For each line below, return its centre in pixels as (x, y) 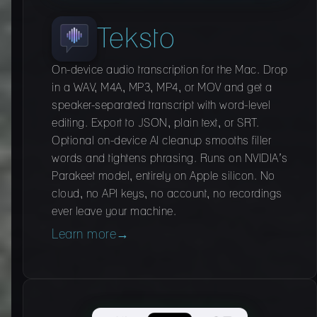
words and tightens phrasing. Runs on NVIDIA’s (170, 159)
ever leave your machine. (114, 212)
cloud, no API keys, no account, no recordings (167, 194)
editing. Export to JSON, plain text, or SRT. (155, 123)
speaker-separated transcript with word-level (161, 106)
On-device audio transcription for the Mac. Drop (170, 70)
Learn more (84, 235)
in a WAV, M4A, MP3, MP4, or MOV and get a (162, 88)
